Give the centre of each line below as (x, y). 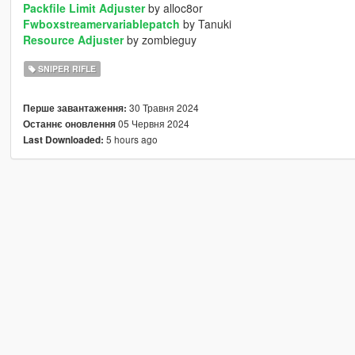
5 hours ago (130, 139)
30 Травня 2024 (162, 108)
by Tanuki (205, 24)
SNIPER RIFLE (66, 69)
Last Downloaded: (63, 140)
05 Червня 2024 (152, 124)
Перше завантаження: (74, 109)
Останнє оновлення (69, 124)
